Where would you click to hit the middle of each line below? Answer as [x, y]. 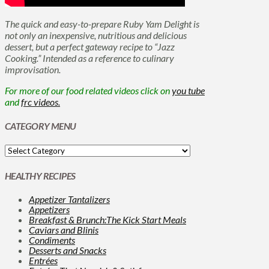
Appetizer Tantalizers [69, 199]
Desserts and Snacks [68, 250]
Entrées [43, 260]
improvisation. [33, 69]
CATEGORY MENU [41, 126]
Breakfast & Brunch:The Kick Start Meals [107, 219]
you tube [188, 90]
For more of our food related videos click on [88, 90]
